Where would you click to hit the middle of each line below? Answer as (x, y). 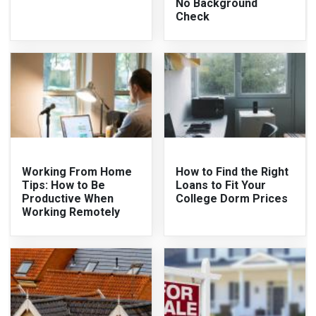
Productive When (68, 198)
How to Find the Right (232, 171)
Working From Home (77, 171)
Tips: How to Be (64, 185)
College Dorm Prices (232, 198)
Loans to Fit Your (221, 185)
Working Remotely (71, 212)
